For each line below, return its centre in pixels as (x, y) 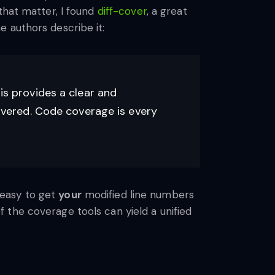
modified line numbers (137, 194)
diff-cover (122, 11)
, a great (167, 11)
